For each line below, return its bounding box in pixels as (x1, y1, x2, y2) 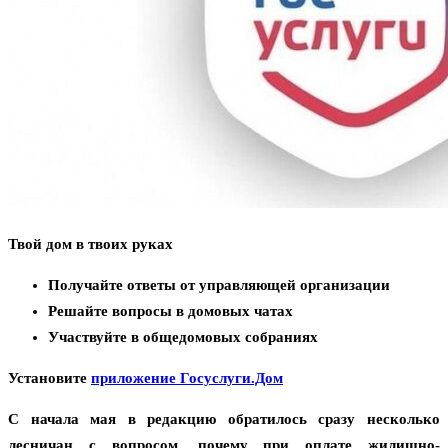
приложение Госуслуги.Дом (91, 370, 283, 387)
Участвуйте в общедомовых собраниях (48, 329, 318, 346)
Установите (8, 370, 91, 387)
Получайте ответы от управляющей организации (48, 277, 390, 294)
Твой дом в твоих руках (8, 236, 173, 253)
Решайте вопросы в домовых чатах (48, 303, 293, 320)
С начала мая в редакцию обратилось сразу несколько (8, 411, 440, 428)
